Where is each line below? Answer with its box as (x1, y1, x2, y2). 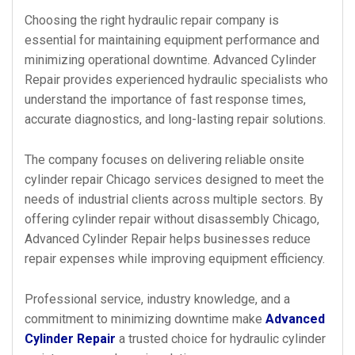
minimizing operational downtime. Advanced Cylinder (25, 52, 316, 67)
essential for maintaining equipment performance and (25, 32, 319, 48)
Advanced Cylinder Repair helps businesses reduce (25, 231, 311, 246)
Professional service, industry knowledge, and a (25, 292, 290, 307)
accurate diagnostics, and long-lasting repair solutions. (25, 112, 326, 127)
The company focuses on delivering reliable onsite (25, 152, 304, 167)
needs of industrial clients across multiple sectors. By (25, 192, 323, 207)
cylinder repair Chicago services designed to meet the (25, 172, 324, 187)
